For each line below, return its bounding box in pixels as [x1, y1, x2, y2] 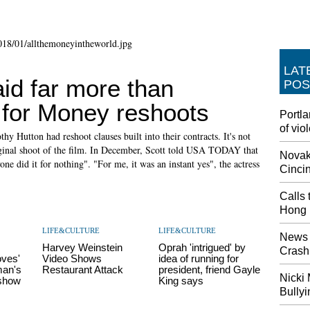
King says [158, 275, 203, 286]
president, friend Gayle [158, 264, 260, 275]
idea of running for [158, 253, 239, 264]
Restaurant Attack [42, 264, 123, 275]
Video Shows [42, 253, 102, 264]
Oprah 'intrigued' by [158, 241, 246, 253]
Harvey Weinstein [42, 241, 122, 253]
